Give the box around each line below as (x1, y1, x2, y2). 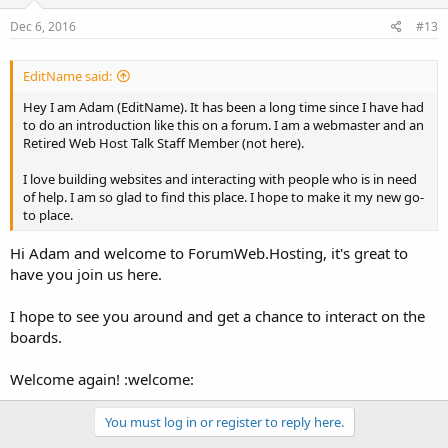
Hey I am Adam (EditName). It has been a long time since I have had (23, 98, 424, 117)
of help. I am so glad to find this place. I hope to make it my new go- (23, 188, 424, 207)
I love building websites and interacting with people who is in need (23, 170, 417, 189)
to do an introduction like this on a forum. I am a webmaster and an (23, 116, 424, 135)
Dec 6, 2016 (10, 18, 76, 35)
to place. (23, 206, 73, 225)
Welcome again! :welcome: (10, 368, 194, 389)
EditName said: (23, 67, 112, 86)
